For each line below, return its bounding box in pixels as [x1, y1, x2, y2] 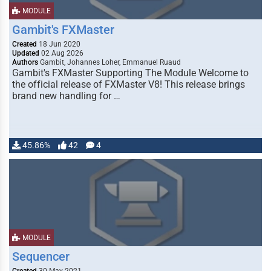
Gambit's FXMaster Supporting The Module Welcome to [12, 67, 249, 79]
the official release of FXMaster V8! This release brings [12, 79, 245, 90]
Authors [12, 58, 38, 67]
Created [12, 40, 37, 48]
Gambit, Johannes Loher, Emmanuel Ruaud [38, 58, 181, 67]
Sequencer [12, 249, 70, 264]
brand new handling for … [12, 90, 120, 102]
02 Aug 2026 [39, 49, 83, 57]
